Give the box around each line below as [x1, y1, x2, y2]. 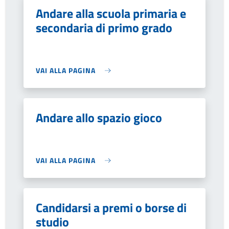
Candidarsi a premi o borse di [36, 198, 187, 217]
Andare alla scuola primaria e [36, 4, 186, 22]
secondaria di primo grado [36, 18, 172, 37]
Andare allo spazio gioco [36, 108, 162, 127]
